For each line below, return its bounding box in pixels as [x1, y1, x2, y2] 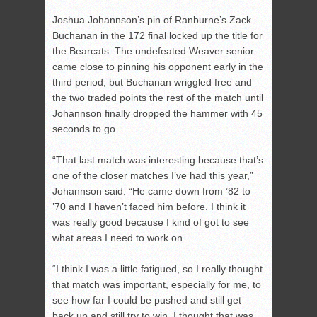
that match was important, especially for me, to [52, 279, 261, 291]
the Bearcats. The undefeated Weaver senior [52, 45, 254, 57]
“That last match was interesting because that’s [52, 154, 263, 166]
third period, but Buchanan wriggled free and [52, 76, 252, 88]
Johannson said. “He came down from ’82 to [52, 185, 250, 197]
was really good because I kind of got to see [52, 217, 249, 229]
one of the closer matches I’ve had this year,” [52, 170, 253, 182]
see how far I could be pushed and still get [52, 294, 241, 306]
